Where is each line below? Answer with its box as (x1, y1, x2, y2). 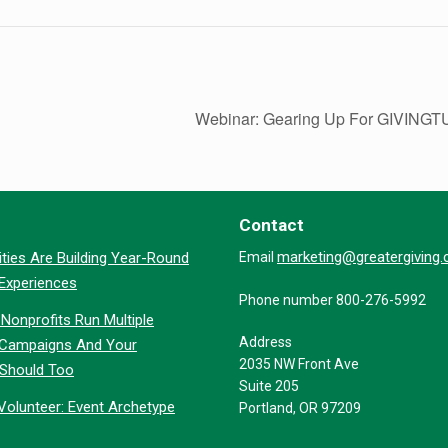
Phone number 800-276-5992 (239, 291, 426, 308)
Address (239, 333, 292, 350)
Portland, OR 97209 (239, 399, 361, 416)
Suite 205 (239, 377, 299, 394)
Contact (239, 214, 304, 235)
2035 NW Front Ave (239, 355, 359, 372)
